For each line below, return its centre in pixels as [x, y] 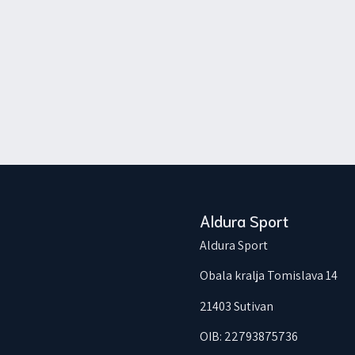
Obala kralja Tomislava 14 [268, 276]
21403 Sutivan [236, 306]
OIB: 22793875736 [248, 337]
